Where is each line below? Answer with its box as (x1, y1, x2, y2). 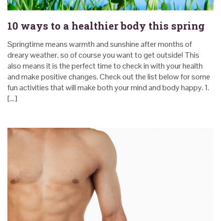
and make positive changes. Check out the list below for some (7, 71, 210, 82)
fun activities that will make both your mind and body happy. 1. (7, 82, 209, 93)
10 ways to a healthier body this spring (7, 19, 205, 32)
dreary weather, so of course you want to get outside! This (7, 49, 199, 60)
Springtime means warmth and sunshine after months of (7, 38, 192, 49)
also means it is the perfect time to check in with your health (7, 60, 203, 71)
